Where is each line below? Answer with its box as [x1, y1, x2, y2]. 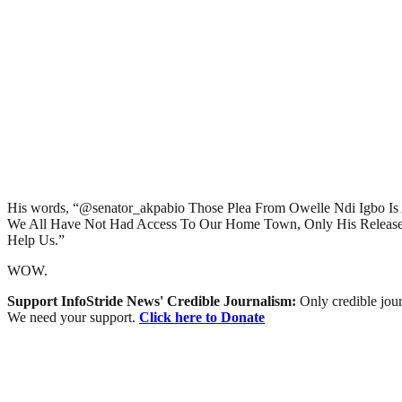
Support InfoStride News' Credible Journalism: [7, 293, 300, 309]
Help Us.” [7, 232, 65, 248]
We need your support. [7, 309, 139, 325]
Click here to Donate [139, 309, 265, 325]
